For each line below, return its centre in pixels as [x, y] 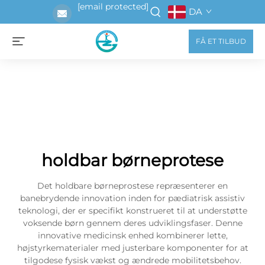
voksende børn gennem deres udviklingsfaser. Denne [132, 223]
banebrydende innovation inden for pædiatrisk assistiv [132, 198]
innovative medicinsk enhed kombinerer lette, [132, 235]
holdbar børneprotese [132, 160]
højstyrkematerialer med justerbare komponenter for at [132, 248]
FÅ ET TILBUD [221, 41]
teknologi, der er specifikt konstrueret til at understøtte [132, 211]
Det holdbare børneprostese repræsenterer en [132, 186]
